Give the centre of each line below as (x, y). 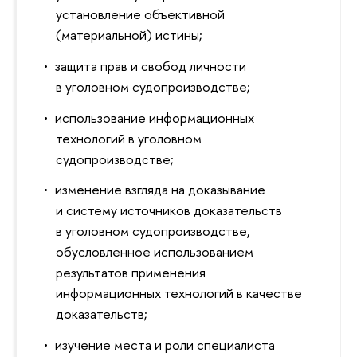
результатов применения (131, 273)
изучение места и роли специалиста (165, 345)
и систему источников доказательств (169, 210)
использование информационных (154, 117)
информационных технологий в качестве (179, 293)
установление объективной (141, 14)
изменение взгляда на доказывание (160, 190)
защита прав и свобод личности (150, 65)
